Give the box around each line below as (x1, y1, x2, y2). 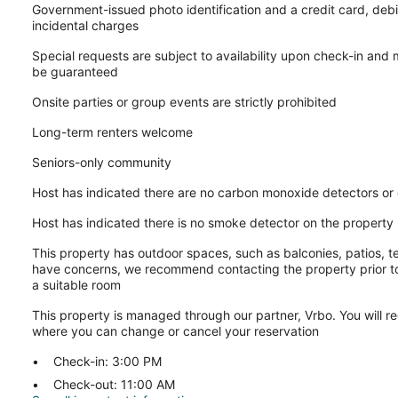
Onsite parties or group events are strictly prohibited (32, 93, 337, 109)
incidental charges (32, 17, 139, 33)
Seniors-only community (32, 154, 171, 170)
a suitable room (32, 276, 121, 292)
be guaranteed (32, 63, 118, 79)
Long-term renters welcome (32, 123, 193, 139)
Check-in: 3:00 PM (53, 353, 162, 369)
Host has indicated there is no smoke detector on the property (32, 214, 394, 230)
